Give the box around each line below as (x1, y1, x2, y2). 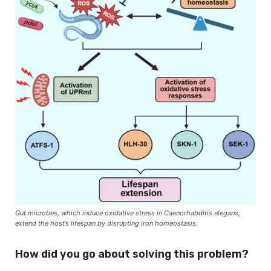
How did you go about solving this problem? (15, 247, 249, 261)
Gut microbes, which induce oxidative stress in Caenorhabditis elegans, (15, 208, 240, 217)
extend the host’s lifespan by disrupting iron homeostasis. (15, 218, 198, 227)
